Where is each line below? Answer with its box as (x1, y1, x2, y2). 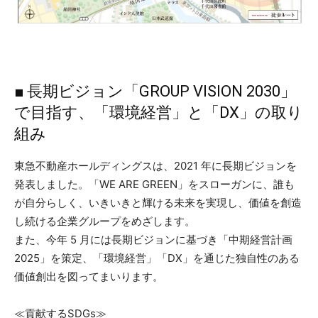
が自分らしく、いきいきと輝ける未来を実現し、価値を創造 (14, 195, 302, 209)
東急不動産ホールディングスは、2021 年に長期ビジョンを (14, 158, 297, 172)
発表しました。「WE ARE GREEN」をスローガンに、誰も (14, 177, 295, 191)
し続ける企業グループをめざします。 (14, 214, 195, 228)
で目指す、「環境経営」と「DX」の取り (14, 103, 303, 121)
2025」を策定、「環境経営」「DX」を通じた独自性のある (14, 251, 300, 265)
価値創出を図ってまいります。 (14, 269, 174, 283)
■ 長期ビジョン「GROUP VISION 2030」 (14, 82, 296, 100)
